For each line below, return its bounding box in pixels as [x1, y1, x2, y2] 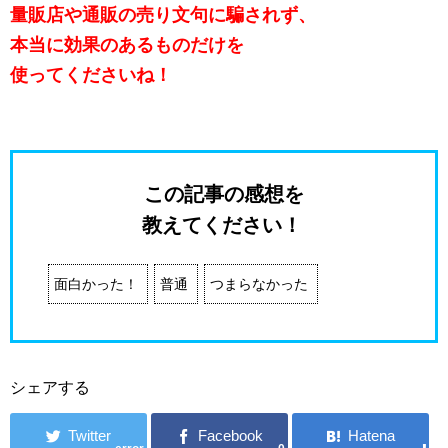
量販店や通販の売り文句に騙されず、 [10, 4, 316, 25]
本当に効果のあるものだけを [10, 34, 244, 55]
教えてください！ [141, 213, 302, 236]
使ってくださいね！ [10, 64, 172, 85]
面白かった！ [54, 275, 139, 292]
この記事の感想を [144, 182, 304, 205]
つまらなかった [210, 275, 309, 292]
